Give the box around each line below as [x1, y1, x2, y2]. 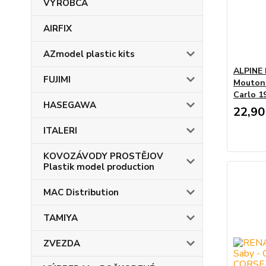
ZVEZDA [43, 237, 80, 249]
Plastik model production [43, 161, 154, 173]
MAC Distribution [43, 186, 119, 198]
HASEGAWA [43, 99, 96, 111]
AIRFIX [43, 23, 72, 34]
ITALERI [43, 125, 77, 137]
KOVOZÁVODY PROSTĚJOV [43, 150, 163, 162]
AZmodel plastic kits [43, 48, 135, 60]
